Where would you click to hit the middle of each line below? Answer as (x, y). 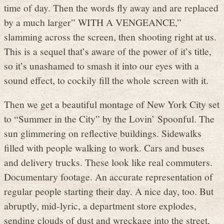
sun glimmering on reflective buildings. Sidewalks (103, 133)
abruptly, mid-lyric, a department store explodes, (100, 206)
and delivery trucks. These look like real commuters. (108, 162)
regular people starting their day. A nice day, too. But (109, 191)
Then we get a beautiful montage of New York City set (112, 104)
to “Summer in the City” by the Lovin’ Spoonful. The (109, 119)
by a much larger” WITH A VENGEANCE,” (93, 22)
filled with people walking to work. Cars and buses (104, 148)
